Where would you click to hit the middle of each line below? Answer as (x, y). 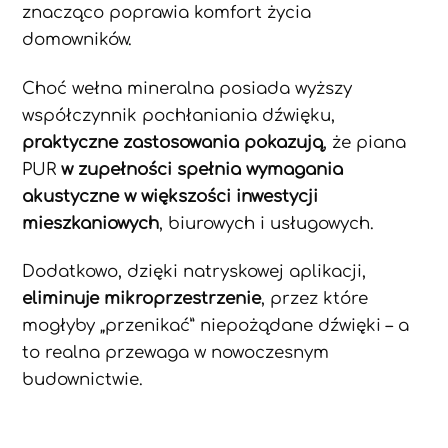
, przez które (315, 299)
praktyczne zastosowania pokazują (173, 142)
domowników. (80, 39)
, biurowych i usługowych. (269, 223)
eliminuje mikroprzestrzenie (142, 299)
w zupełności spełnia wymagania (202, 169)
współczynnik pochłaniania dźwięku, (179, 115)
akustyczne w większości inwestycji (170, 196)
